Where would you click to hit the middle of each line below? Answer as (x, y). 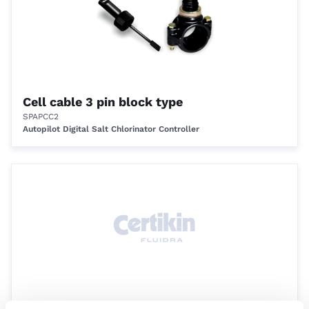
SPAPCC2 (41, 117)
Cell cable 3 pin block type (103, 102)
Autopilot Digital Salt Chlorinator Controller (111, 129)
